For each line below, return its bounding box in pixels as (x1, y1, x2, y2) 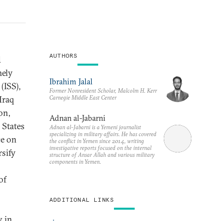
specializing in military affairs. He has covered (49, 130, 156, 138)
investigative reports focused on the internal (49, 144, 151, 151)
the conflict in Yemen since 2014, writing (49, 137, 144, 145)
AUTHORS (49, 52, 78, 59)
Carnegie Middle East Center (49, 93, 116, 101)
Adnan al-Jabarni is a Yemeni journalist (49, 123, 141, 131)
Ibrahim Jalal (49, 76, 93, 86)
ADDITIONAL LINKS (49, 195, 114, 203)
